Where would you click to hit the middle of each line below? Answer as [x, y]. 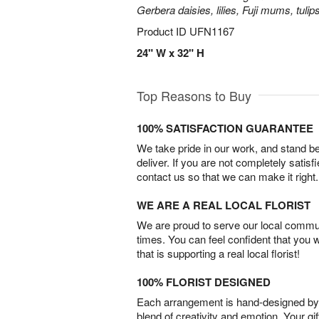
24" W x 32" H [171, 53]
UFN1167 [212, 31]
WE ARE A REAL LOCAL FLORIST [224, 205]
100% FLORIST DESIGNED [204, 282]
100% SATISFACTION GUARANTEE [225, 128]
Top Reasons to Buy [194, 95]
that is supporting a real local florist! [218, 253]
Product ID [163, 31]
